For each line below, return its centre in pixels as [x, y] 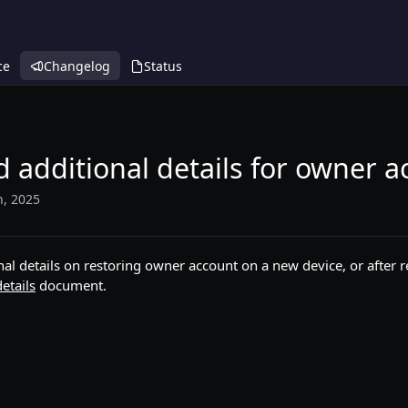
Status [163, 66]
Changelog [77, 66]
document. [71, 285]
